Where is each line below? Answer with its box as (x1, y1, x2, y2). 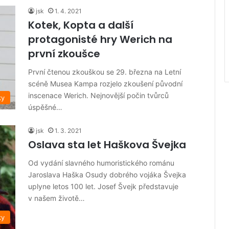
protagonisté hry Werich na (28, 32, 172, 47)
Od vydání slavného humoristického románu (28, 158, 174, 168)
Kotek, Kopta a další (28, 18, 133, 33)
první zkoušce (28, 47, 100, 61)
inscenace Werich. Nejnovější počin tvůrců (28, 91, 169, 100)
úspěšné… (28, 103, 62, 112)
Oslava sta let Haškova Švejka (28, 138, 186, 152)
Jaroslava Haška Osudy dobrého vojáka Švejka (28, 170, 186, 179)
